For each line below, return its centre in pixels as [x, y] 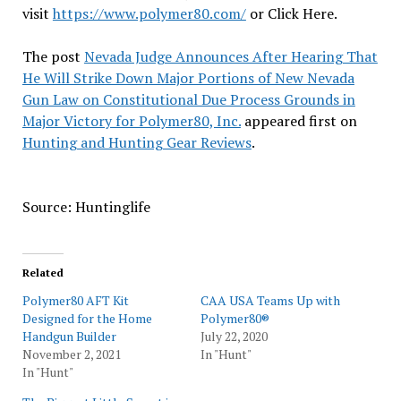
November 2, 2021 [71, 354]
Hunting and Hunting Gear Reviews [137, 142]
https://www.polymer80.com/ [149, 13]
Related [43, 273]
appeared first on [299, 121]
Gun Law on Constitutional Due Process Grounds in [188, 99]
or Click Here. [291, 13]
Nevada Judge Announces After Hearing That [230, 56]
